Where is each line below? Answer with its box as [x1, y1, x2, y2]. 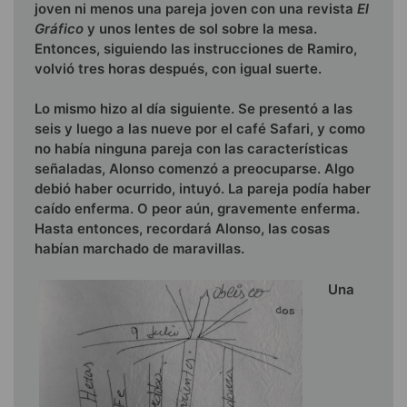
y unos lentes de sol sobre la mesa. [87, 19, 317, 37]
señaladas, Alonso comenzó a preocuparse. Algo [35, 160, 354, 178]
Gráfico [35, 19, 87, 37]
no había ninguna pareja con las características [35, 140, 348, 158]
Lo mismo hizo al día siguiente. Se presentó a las [35, 100, 352, 118]
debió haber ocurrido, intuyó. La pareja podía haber [35, 180, 371, 198]
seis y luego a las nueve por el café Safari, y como [35, 120, 365, 138]
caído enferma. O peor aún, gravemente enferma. [35, 200, 360, 218]
